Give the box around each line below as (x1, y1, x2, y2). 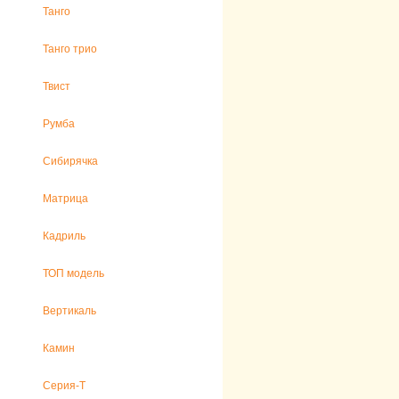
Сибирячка (43, 155, 98, 167)
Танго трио (43, 43, 97, 55)
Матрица (43, 192, 88, 205)
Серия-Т (43, 379, 85, 392)
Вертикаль (43, 305, 96, 317)
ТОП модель (43, 267, 104, 280)
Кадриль (43, 230, 85, 242)
